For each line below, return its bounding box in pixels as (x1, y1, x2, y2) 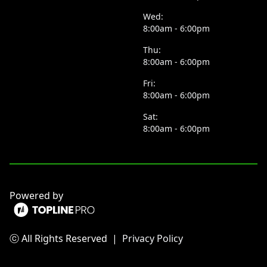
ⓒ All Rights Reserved (10, 232, 107, 245)
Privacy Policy (122, 232, 183, 245)
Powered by (10, 189, 63, 202)
